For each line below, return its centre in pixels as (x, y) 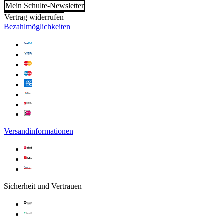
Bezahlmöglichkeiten (37, 26)
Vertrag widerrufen (34, 17)
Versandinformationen (39, 131)
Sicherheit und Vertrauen (43, 186)
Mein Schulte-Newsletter (45, 6)
